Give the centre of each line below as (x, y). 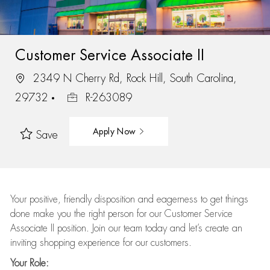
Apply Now (115, 131)
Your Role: (29, 263)
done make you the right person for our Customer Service (121, 214)
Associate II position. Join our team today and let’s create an (126, 228)
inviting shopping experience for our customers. (101, 243)
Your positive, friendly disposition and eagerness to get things (129, 199)
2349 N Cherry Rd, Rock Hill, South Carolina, (133, 78)
